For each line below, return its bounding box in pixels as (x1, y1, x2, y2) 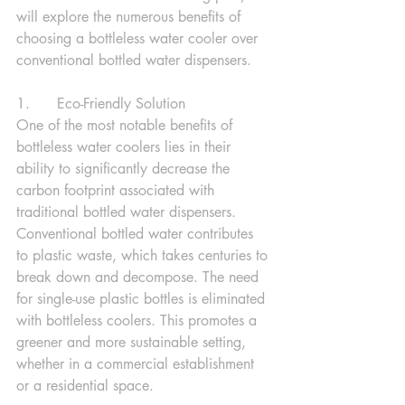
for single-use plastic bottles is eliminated (16, 289, 269, 308)
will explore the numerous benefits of (16, 7, 245, 26)
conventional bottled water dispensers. (16, 51, 251, 70)
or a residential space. (16, 376, 154, 395)
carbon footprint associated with (16, 181, 219, 200)
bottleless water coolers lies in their (16, 137, 235, 156)
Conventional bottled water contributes (16, 224, 258, 243)
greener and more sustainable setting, (16, 333, 250, 352)
